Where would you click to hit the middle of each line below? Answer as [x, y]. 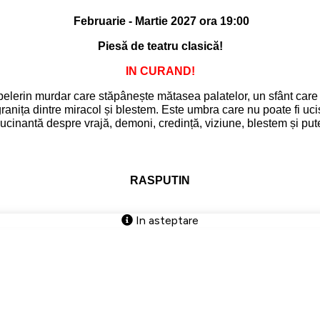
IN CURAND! [160, 71]
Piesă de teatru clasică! [160, 46]
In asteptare [166, 220]
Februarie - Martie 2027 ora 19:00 [160, 21]
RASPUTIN [160, 180]
